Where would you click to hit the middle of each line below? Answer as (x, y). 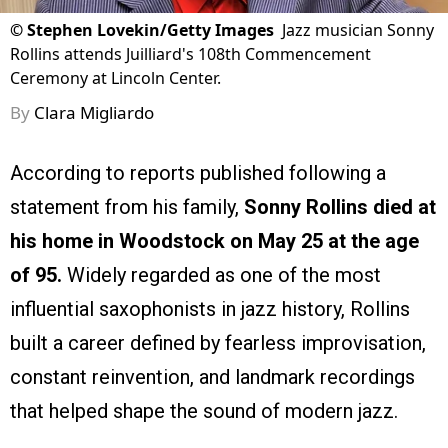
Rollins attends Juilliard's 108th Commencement (190, 54)
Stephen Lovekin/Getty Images (150, 30)
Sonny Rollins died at (340, 207)
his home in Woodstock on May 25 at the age (214, 241)
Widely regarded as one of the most (221, 275)
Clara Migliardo (94, 113)
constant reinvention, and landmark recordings (212, 377)
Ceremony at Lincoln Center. (115, 78)
